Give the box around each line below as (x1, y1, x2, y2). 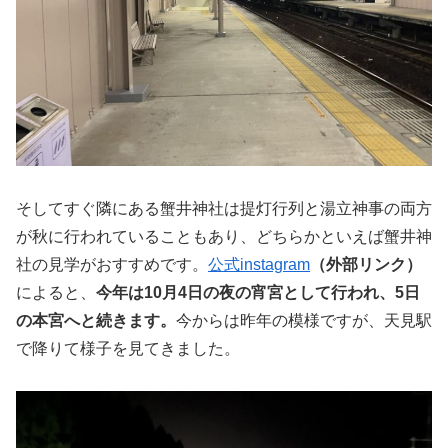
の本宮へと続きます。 (16, 311, 176, 329)
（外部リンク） (310, 255, 422, 273)
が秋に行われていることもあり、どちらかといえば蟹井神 (16, 227, 432, 245)
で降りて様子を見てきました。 (16, 339, 240, 357)
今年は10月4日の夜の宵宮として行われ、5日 (96, 283, 420, 301)
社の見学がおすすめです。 (16, 255, 208, 273)
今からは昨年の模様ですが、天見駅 (176, 311, 432, 329)
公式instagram (208, 255, 310, 273)
